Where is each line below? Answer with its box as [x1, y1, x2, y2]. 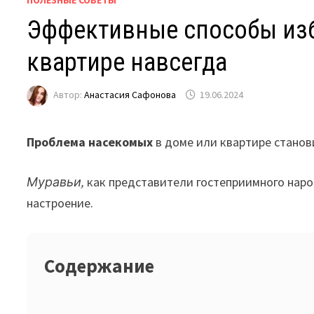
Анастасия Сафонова [84, 88, 177, 102]
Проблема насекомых [27, 134, 153, 151]
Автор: [53, 88, 85, 102]
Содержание [44, 254, 155, 278]
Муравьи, [27, 174, 85, 191]
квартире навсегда [27, 48, 228, 78]
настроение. [27, 195, 94, 212]
